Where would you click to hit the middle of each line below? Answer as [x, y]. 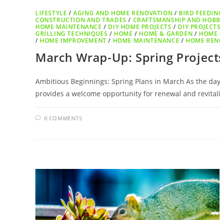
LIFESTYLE [51, 13]
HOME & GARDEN [166, 34]
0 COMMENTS [63, 118]
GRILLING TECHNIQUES [72, 34]
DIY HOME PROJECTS [140, 27]
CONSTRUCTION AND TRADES [81, 20]
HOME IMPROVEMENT [73, 41]
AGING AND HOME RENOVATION [123, 13]
